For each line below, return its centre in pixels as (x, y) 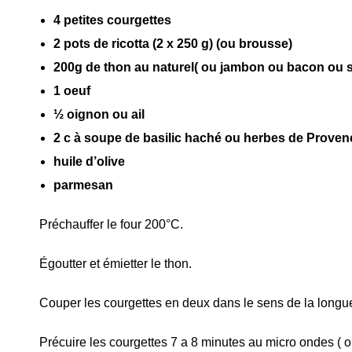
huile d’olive (89, 161)
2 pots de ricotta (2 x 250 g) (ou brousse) (173, 44)
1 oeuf (72, 91)
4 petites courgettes (112, 20)
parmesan (83, 185)
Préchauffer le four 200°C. (111, 224)
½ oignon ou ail (99, 114)
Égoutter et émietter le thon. (115, 264)
